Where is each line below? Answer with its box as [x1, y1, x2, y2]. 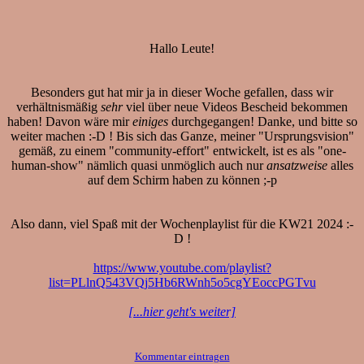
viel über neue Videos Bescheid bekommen [123, 99, 348, 114]
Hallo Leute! [149, 41, 214, 55]
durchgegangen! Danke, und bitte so [167, 114, 357, 128]
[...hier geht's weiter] [128, 304, 236, 318]
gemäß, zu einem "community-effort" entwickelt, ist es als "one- [18, 143, 346, 158]
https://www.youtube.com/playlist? [93, 260, 271, 275]
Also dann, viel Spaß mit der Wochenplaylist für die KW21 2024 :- [11, 216, 353, 231]
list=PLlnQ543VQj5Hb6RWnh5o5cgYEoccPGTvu [48, 275, 316, 289]
